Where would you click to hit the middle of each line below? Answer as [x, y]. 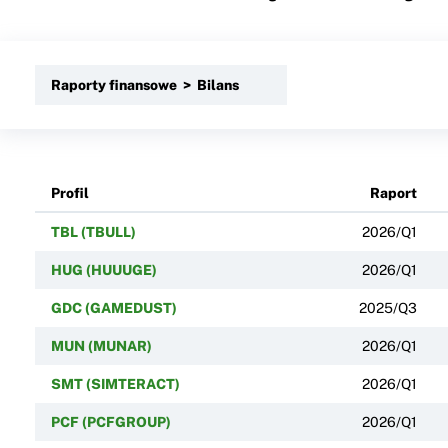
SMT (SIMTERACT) [115, 383]
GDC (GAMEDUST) [113, 307]
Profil [69, 192]
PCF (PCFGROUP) [110, 421]
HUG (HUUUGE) [103, 269]
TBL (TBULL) [93, 231]
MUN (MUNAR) [101, 345]
